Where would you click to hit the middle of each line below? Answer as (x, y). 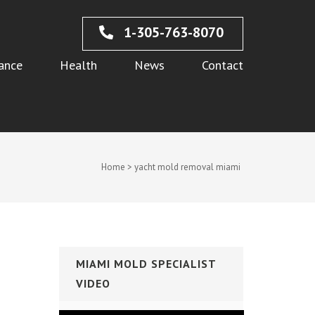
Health (78, 65)
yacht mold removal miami (187, 167)
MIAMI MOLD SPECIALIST (146, 264)
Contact (223, 65)
